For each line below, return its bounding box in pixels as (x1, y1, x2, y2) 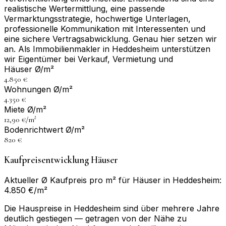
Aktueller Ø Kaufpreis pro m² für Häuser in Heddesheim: (4, 175, 221, 185)
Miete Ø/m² (4, 104, 46, 115)
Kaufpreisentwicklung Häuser (4, 154, 118, 166)
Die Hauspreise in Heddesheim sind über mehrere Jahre (4, 203, 219, 213)
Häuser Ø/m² (4, 64, 54, 75)
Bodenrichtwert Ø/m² (4, 125, 85, 135)
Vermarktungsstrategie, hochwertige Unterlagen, (4, 14, 191, 24)
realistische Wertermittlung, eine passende (4, 4, 165, 14)
